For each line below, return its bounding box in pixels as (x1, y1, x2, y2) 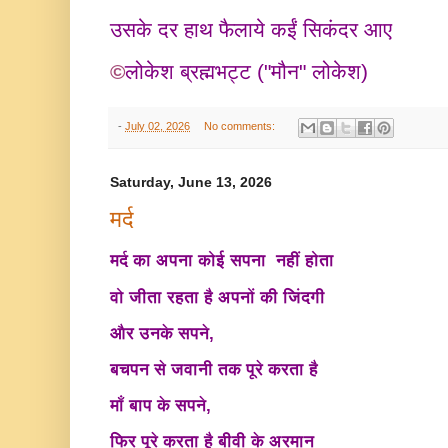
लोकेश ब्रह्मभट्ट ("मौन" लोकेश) (125, 60, 374, 85)
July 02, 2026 (125, 120, 190, 133)
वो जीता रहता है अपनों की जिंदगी (110, 287, 330, 307)
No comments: (203, 120, 278, 133)
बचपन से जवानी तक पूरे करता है (110, 359, 323, 379)
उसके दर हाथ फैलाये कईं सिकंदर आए (110, 18, 398, 43)
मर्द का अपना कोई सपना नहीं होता (110, 251, 339, 271)
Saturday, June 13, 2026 (110, 173, 272, 190)
